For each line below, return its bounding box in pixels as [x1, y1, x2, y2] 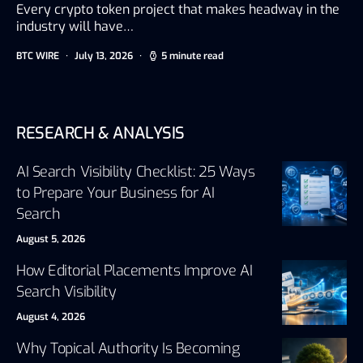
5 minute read [161, 49, 224, 62]
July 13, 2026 [75, 49, 133, 62]
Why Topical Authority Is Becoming [16, 338, 240, 358]
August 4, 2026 [16, 310, 85, 323]
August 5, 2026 [16, 232, 85, 246]
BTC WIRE [16, 49, 59, 62]
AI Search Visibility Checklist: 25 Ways [16, 161, 255, 181]
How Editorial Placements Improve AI [16, 260, 253, 280]
